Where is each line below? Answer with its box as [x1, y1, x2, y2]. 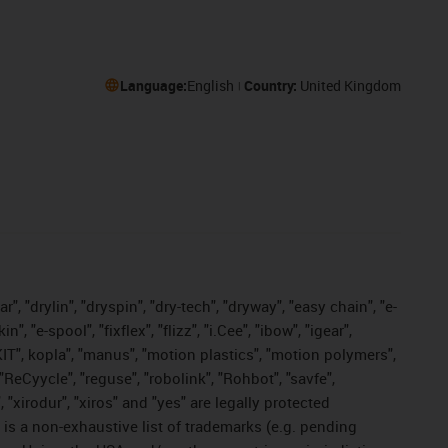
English [186, 75, 234, 95]
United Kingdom [299, 75, 401, 95]
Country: [243, 75, 300, 95]
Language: [119, 75, 187, 95]
